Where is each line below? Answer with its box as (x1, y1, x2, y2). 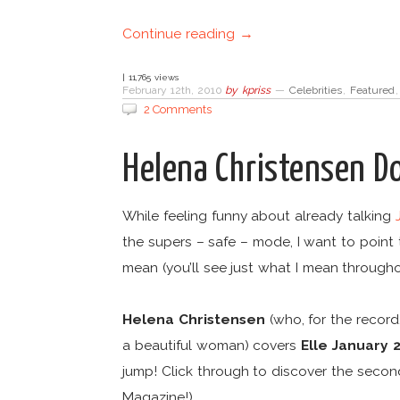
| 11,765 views (122, 72, 179, 83)
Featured (349, 84, 395, 97)
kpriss (242, 84, 271, 97)
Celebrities (288, 84, 342, 97)
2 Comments (143, 103, 212, 117)
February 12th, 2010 (122, 84, 226, 97)
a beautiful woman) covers (122, 337, 302, 354)
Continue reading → (122, 25, 254, 43)
